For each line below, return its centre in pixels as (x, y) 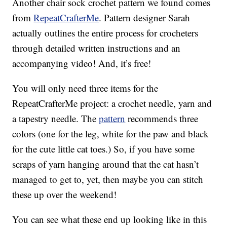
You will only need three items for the (85, 88)
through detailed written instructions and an (97, 48)
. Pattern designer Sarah (145, 18)
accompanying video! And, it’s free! (82, 63)
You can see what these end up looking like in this (110, 219)
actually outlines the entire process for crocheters (105, 33)
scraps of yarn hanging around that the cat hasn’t (106, 164)
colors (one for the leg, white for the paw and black (111, 134)
